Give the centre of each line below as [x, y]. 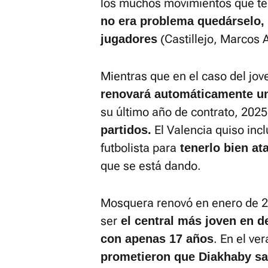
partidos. [126, 130]
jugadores [129, 39]
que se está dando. [151, 166]
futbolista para [138, 148]
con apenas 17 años [157, 239]
